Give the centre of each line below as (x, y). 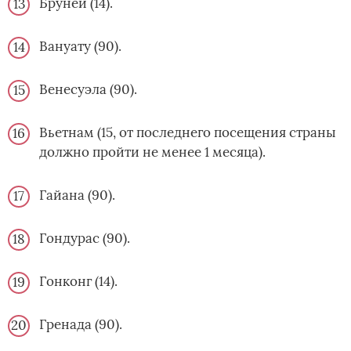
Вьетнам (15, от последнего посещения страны (188, 133)
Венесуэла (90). (88, 90)
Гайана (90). (77, 195)
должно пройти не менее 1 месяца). (152, 152)
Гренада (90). (81, 325)
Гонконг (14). (78, 282)
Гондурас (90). (85, 239)
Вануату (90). (80, 47)
